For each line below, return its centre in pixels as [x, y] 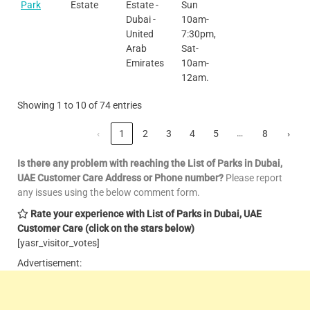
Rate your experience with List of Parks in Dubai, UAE [146, 213]
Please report [253, 177]
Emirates [145, 63]
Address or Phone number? [164, 177]
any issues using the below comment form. [109, 192]
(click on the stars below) [140, 228]
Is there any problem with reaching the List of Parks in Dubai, [150, 163]
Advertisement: [49, 263]
